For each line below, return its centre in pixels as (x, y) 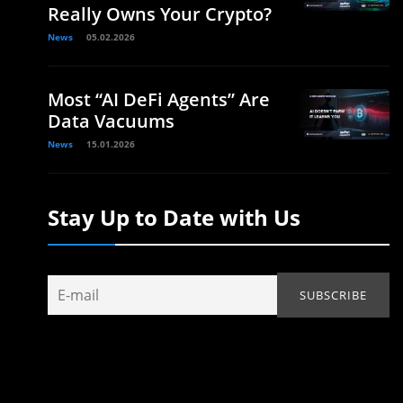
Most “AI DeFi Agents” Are (159, 99)
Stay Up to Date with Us (174, 217)
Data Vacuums (111, 121)
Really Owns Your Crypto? (160, 14)
